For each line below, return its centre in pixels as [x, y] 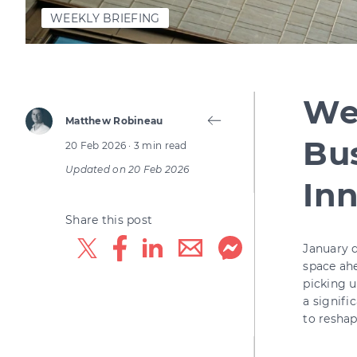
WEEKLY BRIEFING [105, 18]
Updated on [97, 169]
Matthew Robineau [114, 121]
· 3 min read [158, 145]
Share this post [109, 220]
